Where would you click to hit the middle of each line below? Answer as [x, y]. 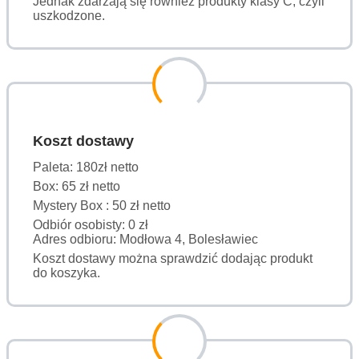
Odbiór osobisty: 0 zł [91, 224]
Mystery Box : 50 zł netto [102, 205]
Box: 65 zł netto [77, 186]
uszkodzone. [69, 15]
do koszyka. [67, 272]
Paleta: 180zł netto [86, 167]
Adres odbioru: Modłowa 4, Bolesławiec [145, 239]
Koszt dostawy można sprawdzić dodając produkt [173, 258]
